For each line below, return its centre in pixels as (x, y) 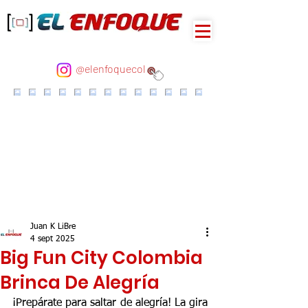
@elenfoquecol (110, 68)
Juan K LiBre (53, 227)
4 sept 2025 (53, 239)
